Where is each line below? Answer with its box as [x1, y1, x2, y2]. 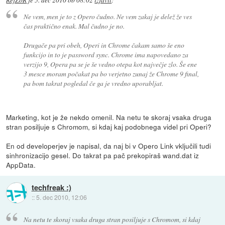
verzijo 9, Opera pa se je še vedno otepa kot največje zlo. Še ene [23, 59, 197, 69]
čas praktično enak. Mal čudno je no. [23, 21, 125, 31]
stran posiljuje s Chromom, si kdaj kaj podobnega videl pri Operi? [6, 122, 212, 132]
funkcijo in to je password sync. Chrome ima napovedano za [23, 50, 188, 60]
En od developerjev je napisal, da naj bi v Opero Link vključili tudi [6, 141, 211, 151]
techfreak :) [31, 182, 71, 193]
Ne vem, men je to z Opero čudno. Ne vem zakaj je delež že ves [23, 12, 192, 22]
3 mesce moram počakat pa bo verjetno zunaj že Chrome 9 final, [23, 69, 199, 79]
